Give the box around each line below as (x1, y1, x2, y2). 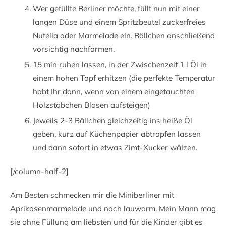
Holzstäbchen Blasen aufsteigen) (33, 100, 150, 110)
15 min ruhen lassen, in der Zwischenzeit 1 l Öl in (33, 59, 207, 69)
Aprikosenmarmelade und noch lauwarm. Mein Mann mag (10, 203, 216, 213)
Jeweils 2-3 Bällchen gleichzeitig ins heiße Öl (33, 115, 192, 125)
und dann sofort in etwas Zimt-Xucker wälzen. (33, 142, 197, 152)
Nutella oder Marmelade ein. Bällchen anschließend (33, 30, 215, 40)
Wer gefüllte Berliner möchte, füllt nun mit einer (33, 3, 200, 13)
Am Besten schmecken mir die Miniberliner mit (10, 190, 174, 200)
